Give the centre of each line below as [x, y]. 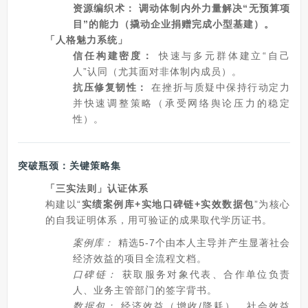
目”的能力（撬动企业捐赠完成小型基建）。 [174, 24]
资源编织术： [104, 8]
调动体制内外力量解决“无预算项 [215, 8]
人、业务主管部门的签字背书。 [145, 290]
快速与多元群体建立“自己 [222, 56]
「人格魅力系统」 [87, 40]
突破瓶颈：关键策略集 [69, 166]
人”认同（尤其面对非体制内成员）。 [157, 71]
